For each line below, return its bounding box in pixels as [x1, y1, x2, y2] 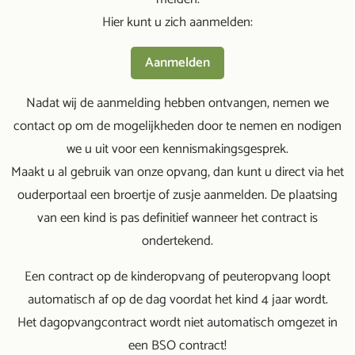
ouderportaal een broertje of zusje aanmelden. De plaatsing [17, 185, 338, 206]
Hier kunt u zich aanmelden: [102, 12, 253, 33]
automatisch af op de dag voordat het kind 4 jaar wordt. [27, 289, 328, 311]
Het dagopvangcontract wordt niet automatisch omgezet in [17, 312, 338, 334]
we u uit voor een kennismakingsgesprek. [67, 139, 288, 160]
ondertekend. [142, 231, 213, 252]
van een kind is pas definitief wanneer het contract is [37, 208, 318, 229]
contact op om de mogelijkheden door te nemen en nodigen [13, 116, 342, 137]
